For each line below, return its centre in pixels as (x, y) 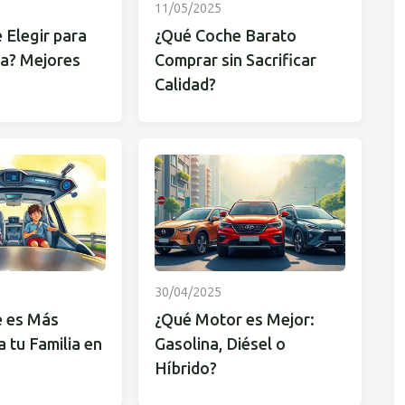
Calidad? (186, 85)
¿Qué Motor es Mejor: (235, 320)
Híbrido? (186, 368)
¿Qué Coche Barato (226, 36)
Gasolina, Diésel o (221, 344)
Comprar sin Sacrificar (236, 60)
